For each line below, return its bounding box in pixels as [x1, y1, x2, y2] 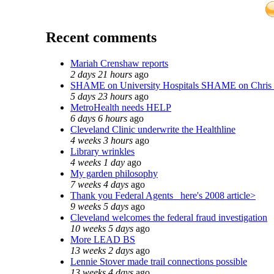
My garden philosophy [70, 168, 158, 179]
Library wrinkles [70, 146, 135, 157]
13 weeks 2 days [70, 245, 133, 256]
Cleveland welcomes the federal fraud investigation [70, 212, 267, 223]
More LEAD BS [70, 234, 135, 245]
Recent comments [46, 29, 157, 45]
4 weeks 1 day [70, 157, 125, 168]
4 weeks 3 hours [70, 135, 133, 146]
